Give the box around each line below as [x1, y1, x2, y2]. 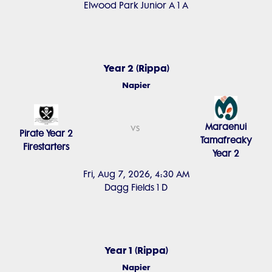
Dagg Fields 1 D [104, 182, 168, 193]
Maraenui [205, 121, 247, 132]
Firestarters [22, 141, 69, 152]
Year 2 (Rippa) [103, 62, 169, 74]
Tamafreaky [200, 135, 252, 146]
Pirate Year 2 [19, 128, 73, 139]
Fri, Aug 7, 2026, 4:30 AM [83, 169, 189, 180]
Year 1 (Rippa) [104, 244, 168, 256]
